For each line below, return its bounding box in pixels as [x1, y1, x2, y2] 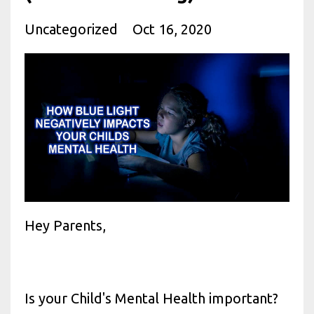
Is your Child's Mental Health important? [25, 290, 278, 307]
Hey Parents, [25, 217, 106, 234]
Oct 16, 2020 [132, 20, 212, 37]
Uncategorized [25, 20, 121, 37]
